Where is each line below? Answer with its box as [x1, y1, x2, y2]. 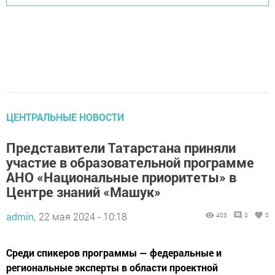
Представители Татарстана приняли [6, 138, 236, 157]
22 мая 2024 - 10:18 [39, 209, 127, 223]
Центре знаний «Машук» [6, 182, 161, 201]
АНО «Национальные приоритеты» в [6, 168, 236, 186]
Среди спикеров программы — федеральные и [6, 246, 222, 259]
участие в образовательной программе [6, 153, 254, 171]
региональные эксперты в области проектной [6, 260, 218, 274]
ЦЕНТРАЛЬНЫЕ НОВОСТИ [6, 110, 124, 123]
